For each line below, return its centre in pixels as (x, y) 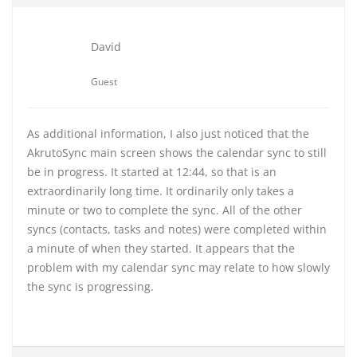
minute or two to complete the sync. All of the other (165, 210)
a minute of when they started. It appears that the (161, 248)
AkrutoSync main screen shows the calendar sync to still (177, 153)
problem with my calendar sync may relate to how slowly (178, 267)
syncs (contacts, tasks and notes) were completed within (177, 229)
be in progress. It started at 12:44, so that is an (152, 172)
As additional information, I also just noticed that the (168, 133)
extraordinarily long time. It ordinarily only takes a (161, 191)
